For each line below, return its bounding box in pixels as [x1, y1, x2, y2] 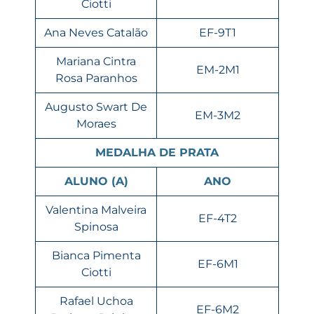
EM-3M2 [195, 108, 240, 122]
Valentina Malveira [46, 203, 146, 217]
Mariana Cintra [56, 54, 136, 68]
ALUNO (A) [64, 174, 128, 188]
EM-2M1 [196, 62, 240, 76]
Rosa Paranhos [55, 71, 137, 85]
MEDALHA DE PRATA [95, 145, 219, 159]
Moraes [76, 116, 116, 130]
